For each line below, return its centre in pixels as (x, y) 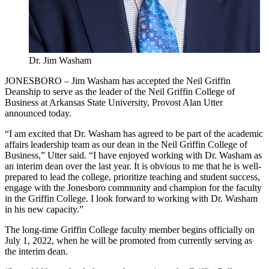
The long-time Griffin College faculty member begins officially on (130, 229)
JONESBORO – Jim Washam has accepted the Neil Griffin (118, 80)
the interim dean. (36, 251)
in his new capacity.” (44, 209)
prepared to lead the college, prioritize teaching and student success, (132, 177)
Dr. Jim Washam (60, 60)
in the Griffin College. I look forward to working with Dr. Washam (131, 198)
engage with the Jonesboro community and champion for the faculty (133, 187)
